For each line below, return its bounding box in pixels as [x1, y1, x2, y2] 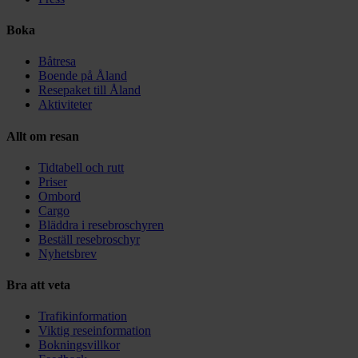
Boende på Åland [38, 69, 127, 83]
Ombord [38, 189, 81, 203]
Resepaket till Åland [38, 83, 141, 97]
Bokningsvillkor [38, 338, 120, 352]
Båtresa [38, 54, 76, 69]
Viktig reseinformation [38, 324, 151, 338]
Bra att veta [6, 278, 70, 292]
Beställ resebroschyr [38, 232, 140, 246]
